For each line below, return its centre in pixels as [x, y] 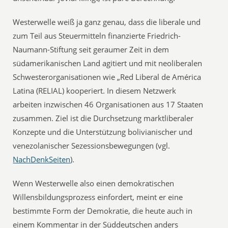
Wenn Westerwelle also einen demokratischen [94, 183]
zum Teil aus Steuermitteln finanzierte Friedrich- [97, 36]
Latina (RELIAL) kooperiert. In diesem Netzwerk [95, 91]
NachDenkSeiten [42, 159]
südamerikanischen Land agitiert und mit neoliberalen [108, 63]
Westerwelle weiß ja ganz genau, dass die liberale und [107, 22]
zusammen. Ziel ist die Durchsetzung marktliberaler [103, 118]
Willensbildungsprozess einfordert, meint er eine [98, 197]
